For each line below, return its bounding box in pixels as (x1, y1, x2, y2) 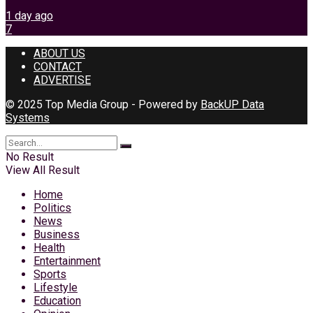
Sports (34, 267, 66, 281)
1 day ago (6, 8, 53, 22)
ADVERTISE (34, 73, 91, 87)
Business (34, 227, 80, 241)
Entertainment (34, 254, 101, 268)
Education (34, 293, 81, 307)
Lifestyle (34, 280, 78, 294)
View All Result (6, 163, 80, 177)
